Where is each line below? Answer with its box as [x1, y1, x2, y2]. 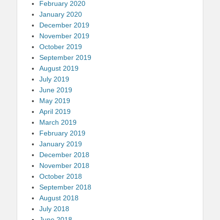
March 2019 [39, 118, 77, 126]
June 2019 [39, 85, 72, 94]
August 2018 [39, 193, 79, 202]
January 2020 [39, 10, 82, 18]
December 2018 [39, 150, 89, 159]
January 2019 [39, 139, 82, 148]
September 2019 [39, 53, 91, 61]
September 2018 [39, 183, 91, 191]
